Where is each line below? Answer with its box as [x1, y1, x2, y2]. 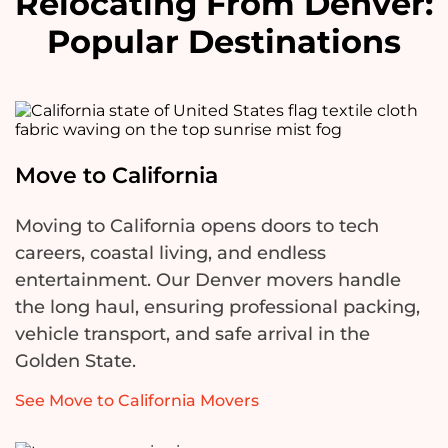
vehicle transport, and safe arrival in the [15, 323, 370, 346]
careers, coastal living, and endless [15, 242, 326, 265]
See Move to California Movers [15, 391, 259, 411]
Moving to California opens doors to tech [15, 215, 379, 238]
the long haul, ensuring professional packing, [15, 296, 420, 319]
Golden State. [15, 350, 136, 373]
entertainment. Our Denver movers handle [15, 269, 401, 292]
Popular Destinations [47, 22, 401, 62]
